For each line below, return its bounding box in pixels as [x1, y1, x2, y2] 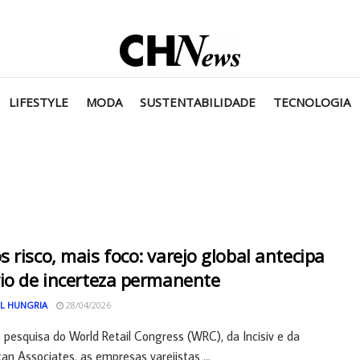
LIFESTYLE [9, 94, 68, 110]
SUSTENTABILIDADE [140, 94, 256, 110]
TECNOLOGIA [273, 94, 350, 110]
